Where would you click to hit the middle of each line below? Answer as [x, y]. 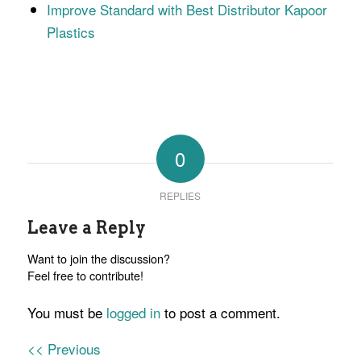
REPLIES [180, 195]
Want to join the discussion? [98, 258]
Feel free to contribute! [85, 275]
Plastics [71, 31]
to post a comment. [220, 312]
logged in [133, 312]
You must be [66, 312]
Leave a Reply [86, 228]
